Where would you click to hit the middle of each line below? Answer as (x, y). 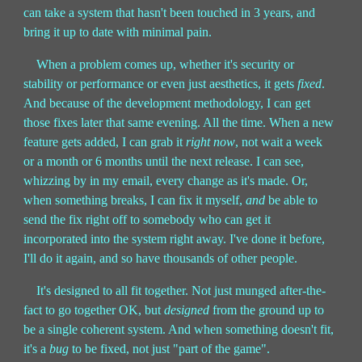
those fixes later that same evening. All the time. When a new (179, 123)
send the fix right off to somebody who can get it (147, 220)
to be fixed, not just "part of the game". (170, 349)
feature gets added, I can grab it (105, 142)
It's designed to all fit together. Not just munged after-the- (181, 291)
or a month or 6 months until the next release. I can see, (164, 162)
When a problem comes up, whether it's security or (166, 65)
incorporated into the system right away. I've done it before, (175, 239)
